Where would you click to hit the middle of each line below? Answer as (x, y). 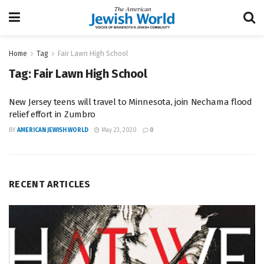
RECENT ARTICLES (50, 184)
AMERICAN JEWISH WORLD (53, 130)
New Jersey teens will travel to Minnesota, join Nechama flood (131, 102)
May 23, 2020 (118, 130)
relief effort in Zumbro (52, 114)
